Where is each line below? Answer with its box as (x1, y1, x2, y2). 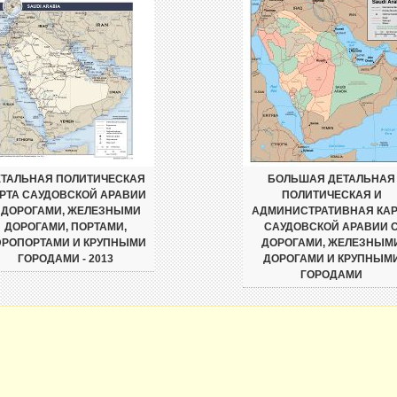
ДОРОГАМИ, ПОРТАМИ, (4, 221, 127, 233)
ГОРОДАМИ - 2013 (18, 253, 113, 265)
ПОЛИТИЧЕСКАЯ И (281, 189, 382, 201)
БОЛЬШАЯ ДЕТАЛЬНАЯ (268, 173, 395, 185)
